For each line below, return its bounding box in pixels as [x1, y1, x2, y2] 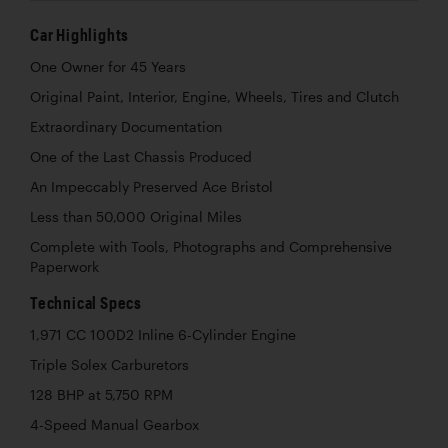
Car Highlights [30, 24, 130, 44]
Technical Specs [30, 292, 142, 312]
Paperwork [30, 258, 99, 275]
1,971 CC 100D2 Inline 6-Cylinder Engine [30, 326, 296, 343]
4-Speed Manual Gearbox [30, 416, 199, 433]
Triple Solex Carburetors [30, 356, 189, 373]
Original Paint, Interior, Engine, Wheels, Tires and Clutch [30, 88, 399, 105]
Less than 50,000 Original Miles [30, 208, 242, 225]
